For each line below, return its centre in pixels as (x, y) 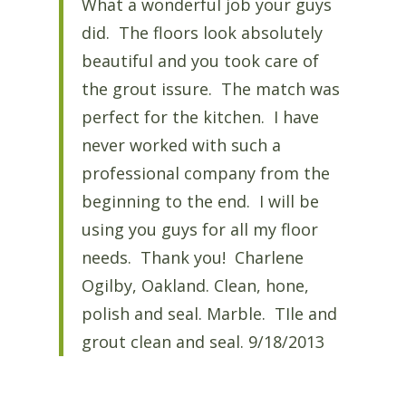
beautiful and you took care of (200, 61)
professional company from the (205, 174)
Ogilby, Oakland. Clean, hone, (195, 286)
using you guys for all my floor (199, 230)
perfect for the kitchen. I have (200, 117)
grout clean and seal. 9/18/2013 (203, 342)
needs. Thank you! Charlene (192, 258)
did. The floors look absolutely (202, 33)
